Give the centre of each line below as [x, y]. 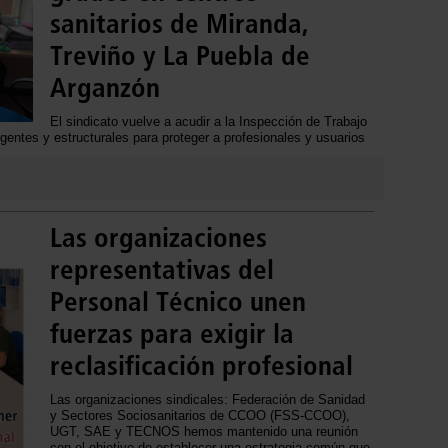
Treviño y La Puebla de [180, 56]
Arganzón [105, 88]
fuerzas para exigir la [172, 334]
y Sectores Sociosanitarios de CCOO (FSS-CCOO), [200, 416]
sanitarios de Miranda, [179, 24]
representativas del [162, 270]
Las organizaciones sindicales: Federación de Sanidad [207, 400]
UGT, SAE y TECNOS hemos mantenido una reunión [204, 432]
